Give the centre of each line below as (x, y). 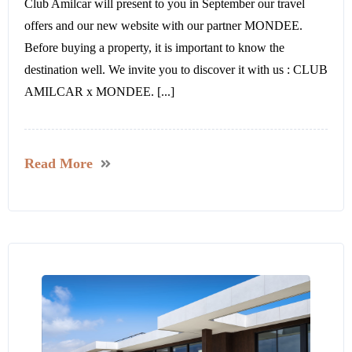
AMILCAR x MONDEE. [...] (99, 91)
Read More (59, 163)
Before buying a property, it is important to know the (154, 47)
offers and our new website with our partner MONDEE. (163, 25)
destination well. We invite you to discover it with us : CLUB (176, 69)
